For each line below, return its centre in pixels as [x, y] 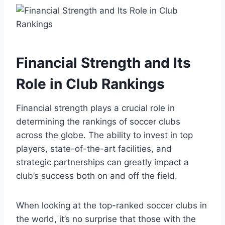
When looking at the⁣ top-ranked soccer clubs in [111, 205]
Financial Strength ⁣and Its [103, 63]
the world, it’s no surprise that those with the [106, 219]
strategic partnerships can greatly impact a [102, 162]
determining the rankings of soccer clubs [98, 121]
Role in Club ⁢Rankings [90, 84]
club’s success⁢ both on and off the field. [97, 176]
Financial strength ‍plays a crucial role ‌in [95, 108]
